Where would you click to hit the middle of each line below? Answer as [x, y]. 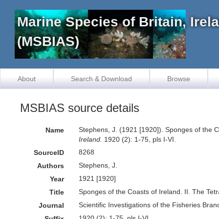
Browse [179, 79]
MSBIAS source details [80, 108]
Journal [52, 205]
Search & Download [101, 79]
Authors [51, 166]
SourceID [49, 153]
